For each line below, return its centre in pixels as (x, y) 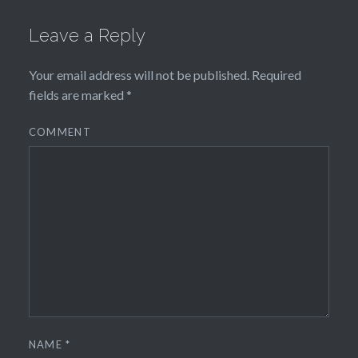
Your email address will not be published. (139, 75)
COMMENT (60, 132)
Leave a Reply (87, 36)
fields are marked (77, 95)
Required (275, 75)
